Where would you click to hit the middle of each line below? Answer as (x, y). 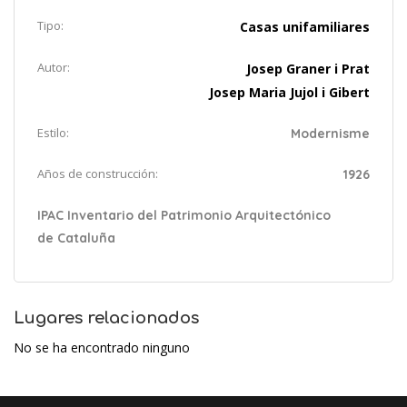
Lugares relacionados (106, 318)
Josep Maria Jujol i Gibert (289, 92)
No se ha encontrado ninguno (102, 347)
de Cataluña (76, 238)
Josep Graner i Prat (308, 68)
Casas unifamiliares (305, 26)
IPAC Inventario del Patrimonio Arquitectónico (184, 215)
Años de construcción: (98, 173)
